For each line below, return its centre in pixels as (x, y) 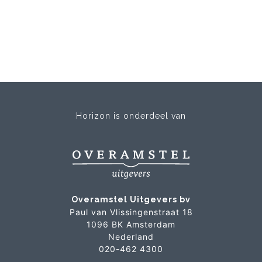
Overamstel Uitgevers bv (131, 199)
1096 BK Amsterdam (131, 224)
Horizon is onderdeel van (131, 116)
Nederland (131, 236)
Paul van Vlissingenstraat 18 (131, 212)
